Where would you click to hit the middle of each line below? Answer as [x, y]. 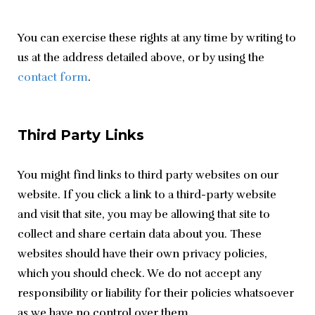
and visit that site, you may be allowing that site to [144, 215]
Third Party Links [81, 135]
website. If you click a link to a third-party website [147, 195]
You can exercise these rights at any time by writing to [157, 38]
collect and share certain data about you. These [140, 234]
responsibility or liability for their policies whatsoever [156, 294]
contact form [53, 78]
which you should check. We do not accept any [140, 274]
